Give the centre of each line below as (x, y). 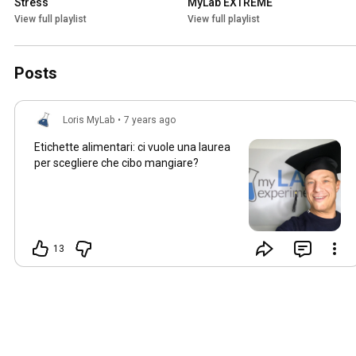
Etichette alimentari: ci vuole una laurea (132, 147)
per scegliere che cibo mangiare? (116, 163)
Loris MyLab (89, 120)
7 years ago (150, 120)
